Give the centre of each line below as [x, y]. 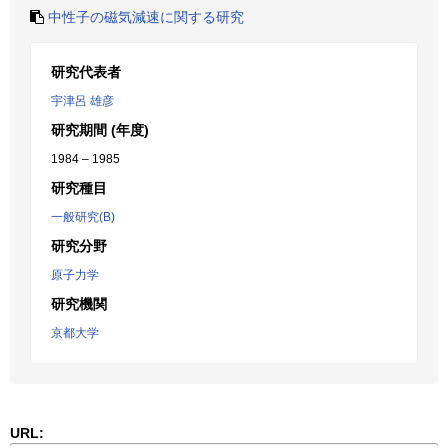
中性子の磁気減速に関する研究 [146, 17]
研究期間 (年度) [100, 130]
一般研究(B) [83, 217]
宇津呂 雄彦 [82, 101]
